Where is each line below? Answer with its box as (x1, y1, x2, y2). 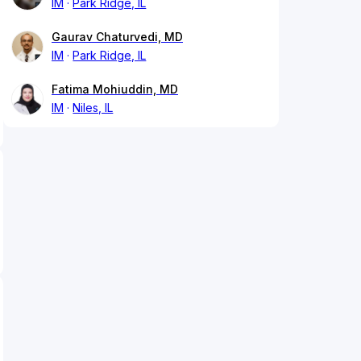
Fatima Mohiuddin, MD (52, 82, 178, 97)
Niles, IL (73, 101, 114, 115)
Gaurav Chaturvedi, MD (52, 30, 183, 44)
